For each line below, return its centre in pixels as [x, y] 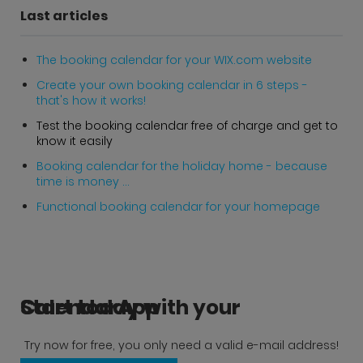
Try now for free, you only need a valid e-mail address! [181, 346]
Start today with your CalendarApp [90, 308]
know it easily [75, 141]
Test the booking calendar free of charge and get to [187, 125]
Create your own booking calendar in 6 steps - [172, 85]
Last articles [64, 15]
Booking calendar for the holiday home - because [182, 166]
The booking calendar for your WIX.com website [174, 60]
